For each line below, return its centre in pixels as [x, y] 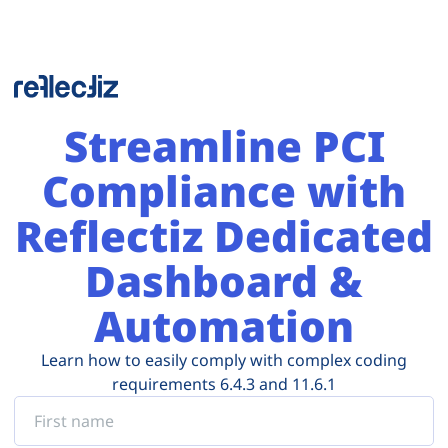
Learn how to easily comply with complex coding [224, 360]
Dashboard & [224, 281]
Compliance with [224, 191]
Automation [224, 326]
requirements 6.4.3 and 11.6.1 [224, 384]
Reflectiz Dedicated [224, 236]
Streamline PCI [224, 146]
